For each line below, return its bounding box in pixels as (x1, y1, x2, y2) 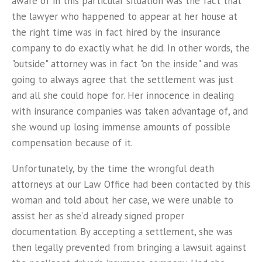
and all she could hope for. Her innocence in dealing (12, 89, 234, 102)
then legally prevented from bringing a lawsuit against (12, 241, 246, 254)
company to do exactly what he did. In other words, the (12, 42, 250, 54)
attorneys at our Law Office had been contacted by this (12, 178, 250, 191)
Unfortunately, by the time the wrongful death (12, 162, 214, 175)
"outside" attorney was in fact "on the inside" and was (12, 57, 238, 70)
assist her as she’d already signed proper (12, 209, 184, 222)
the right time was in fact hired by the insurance (12, 26, 220, 39)
